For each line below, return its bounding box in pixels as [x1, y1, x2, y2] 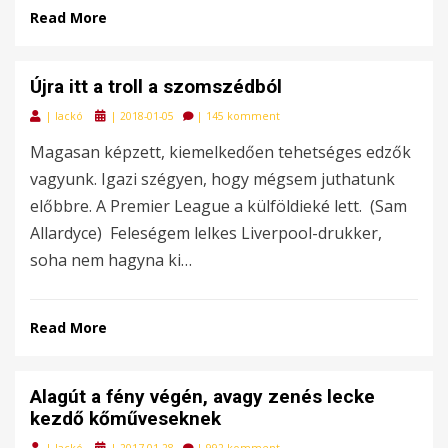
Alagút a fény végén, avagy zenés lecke [30, 384, 375, 408]
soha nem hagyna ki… [30, 248, 192, 271]
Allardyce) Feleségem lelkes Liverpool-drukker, [30, 221, 382, 244]
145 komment [206, 108, 280, 123]
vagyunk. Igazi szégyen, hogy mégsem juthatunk [30, 167, 395, 190]
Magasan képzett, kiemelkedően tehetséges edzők [30, 140, 411, 163]
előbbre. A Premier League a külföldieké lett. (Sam [30, 194, 407, 217]
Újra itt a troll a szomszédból [30, 74, 282, 98]
